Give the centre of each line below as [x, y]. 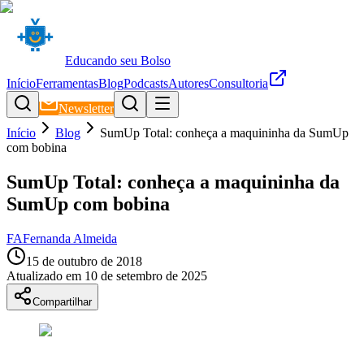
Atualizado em [44, 275]
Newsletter [86, 108]
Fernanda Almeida [70, 238]
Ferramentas [67, 83]
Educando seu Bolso [118, 61]
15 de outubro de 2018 [84, 261]
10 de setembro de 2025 [146, 275]
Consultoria [238, 83]
